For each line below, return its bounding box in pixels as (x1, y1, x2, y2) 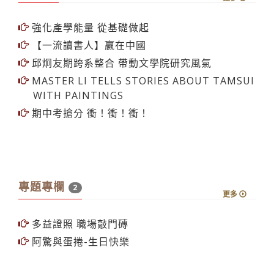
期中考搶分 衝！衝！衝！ (29, 106, 149, 120)
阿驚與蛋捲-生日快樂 (29, 234, 130, 248)
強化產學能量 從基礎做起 (29, 20, 149, 34)
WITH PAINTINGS (33, 88, 124, 102)
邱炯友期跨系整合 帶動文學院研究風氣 (29, 56, 212, 70)
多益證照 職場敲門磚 (29, 217, 128, 231)
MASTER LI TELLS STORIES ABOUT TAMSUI (29, 73, 254, 87)
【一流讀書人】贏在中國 (29, 38, 146, 52)
